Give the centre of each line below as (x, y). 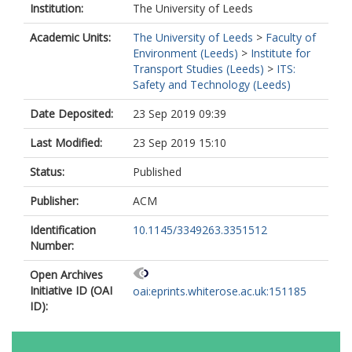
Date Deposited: (71, 114)
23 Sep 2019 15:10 (180, 143)
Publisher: (54, 201)
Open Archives (66, 275)
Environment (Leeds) (185, 53)
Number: (52, 246)
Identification (63, 230)
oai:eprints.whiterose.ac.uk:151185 (220, 291)
